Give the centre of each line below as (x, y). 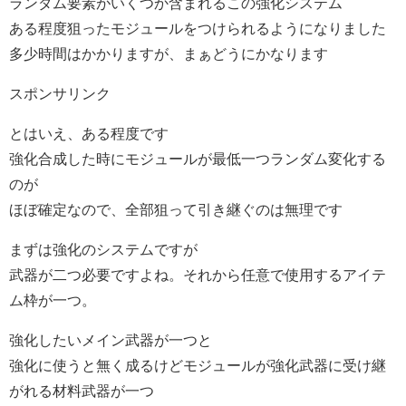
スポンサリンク (60, 93)
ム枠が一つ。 (53, 300)
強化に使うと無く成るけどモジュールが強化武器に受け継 (198, 365)
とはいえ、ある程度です (89, 133)
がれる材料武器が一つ (82, 391)
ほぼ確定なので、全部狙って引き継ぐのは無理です (176, 209)
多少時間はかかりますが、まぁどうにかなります (169, 53)
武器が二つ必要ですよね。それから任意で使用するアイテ (198, 275)
